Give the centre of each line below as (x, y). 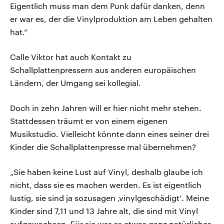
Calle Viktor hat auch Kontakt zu (71, 57)
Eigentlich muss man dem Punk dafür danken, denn (107, 6)
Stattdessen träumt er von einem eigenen (89, 121)
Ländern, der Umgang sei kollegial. (75, 83)
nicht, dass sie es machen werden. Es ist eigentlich (106, 185)
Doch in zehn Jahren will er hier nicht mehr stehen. (106, 108)
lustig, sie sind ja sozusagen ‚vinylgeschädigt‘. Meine (109, 198)
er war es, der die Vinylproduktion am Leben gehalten (111, 19)
